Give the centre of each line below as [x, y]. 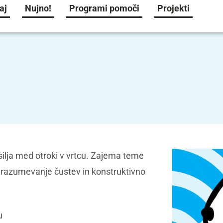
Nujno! [38, 8]
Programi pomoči [105, 8]
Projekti [174, 8]
